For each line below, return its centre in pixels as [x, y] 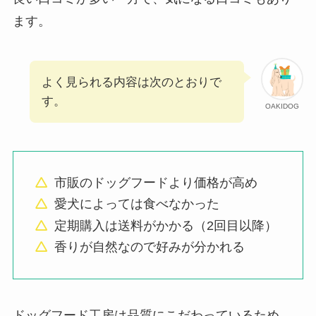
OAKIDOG [282, 106]
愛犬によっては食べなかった [137, 204]
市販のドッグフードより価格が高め [156, 182]
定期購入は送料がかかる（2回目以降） [166, 225]
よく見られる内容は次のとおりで [131, 82]
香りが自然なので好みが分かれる [150, 247]
